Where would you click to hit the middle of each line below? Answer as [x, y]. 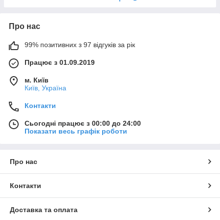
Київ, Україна [45, 88]
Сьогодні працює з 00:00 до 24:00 [83, 123]
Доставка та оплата [44, 209]
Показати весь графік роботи [76, 131]
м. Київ [37, 80]
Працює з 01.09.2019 [60, 62]
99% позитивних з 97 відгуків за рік [80, 44]
